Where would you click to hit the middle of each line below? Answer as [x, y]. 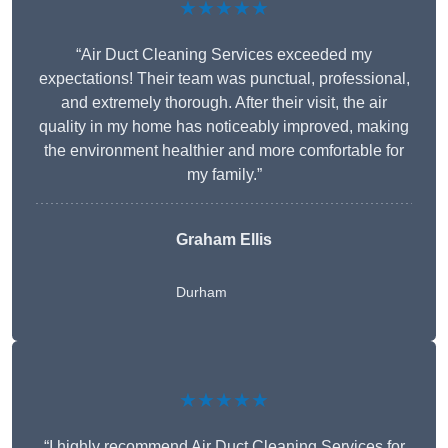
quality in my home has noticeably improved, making [224, 127]
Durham [201, 292]
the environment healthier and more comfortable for [224, 151]
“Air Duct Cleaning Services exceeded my [224, 55]
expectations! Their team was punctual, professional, [224, 79]
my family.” [224, 175]
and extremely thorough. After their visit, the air [224, 103]
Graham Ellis [224, 240]
